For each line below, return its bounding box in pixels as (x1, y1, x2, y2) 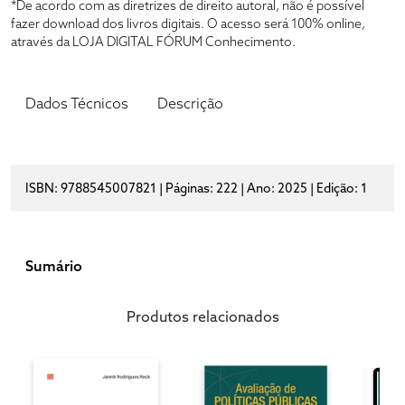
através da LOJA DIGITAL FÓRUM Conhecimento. (11, 33, 296, 51)
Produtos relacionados (126, 307, 279, 326)
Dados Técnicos (25, 94, 128, 113)
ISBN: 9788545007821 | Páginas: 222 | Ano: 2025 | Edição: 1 (25, 180, 367, 197)
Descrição (157, 94, 223, 113)
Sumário (25, 257, 82, 276)
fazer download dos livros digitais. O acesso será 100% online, (11, 15, 365, 33)
